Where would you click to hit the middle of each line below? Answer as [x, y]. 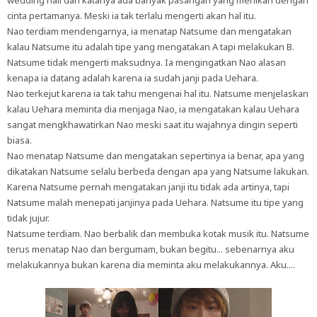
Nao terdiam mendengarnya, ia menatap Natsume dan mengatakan [149, 31]
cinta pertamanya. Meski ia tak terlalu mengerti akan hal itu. [132, 16]
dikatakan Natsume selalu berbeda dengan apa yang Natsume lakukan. [158, 171]
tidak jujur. [28, 218]
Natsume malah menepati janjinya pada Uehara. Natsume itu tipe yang [155, 202]
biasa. [19, 140]
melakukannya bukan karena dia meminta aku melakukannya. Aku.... [151, 265]
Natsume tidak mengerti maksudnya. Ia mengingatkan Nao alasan [146, 62]
